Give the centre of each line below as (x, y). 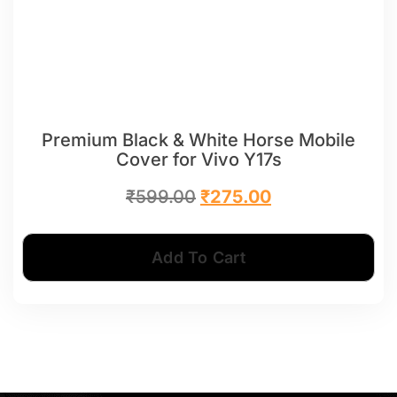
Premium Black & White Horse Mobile (198, 140)
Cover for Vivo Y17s (198, 159)
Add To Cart (198, 257)
